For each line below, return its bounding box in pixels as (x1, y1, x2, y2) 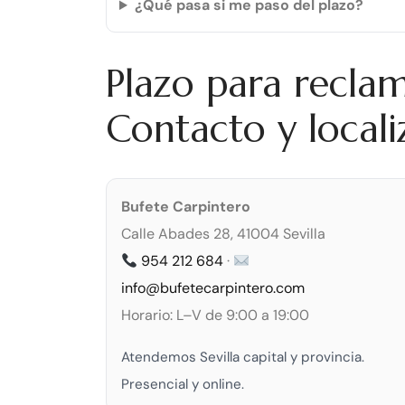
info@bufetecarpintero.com (121, 278, 305, 298)
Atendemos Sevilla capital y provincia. (121, 348, 364, 367)
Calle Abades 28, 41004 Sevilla (121, 224, 325, 244)
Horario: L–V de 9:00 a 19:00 (121, 306, 309, 325)
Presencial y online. (121, 375, 244, 394)
